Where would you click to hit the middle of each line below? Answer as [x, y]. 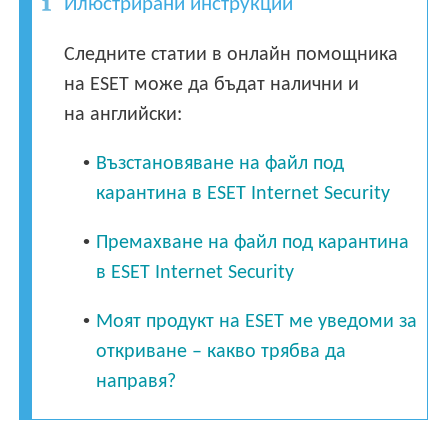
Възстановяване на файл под [220, 163]
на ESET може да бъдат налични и [212, 84]
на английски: [123, 114]
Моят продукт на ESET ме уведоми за [257, 321]
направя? [136, 381]
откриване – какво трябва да [221, 351]
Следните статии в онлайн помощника [231, 54]
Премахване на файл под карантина [253, 242]
